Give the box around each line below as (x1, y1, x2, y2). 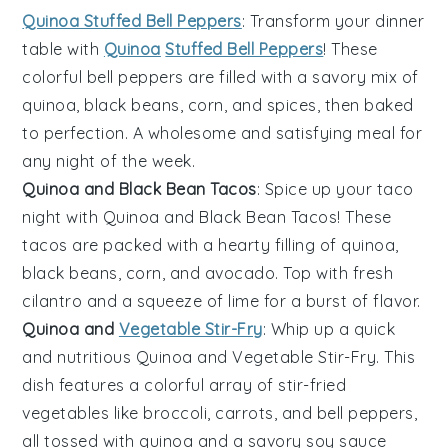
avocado (204, 262, 276, 283)
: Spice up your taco (256, 178, 414, 199)
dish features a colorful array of (22, 374, 279, 395)
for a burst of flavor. (259, 290, 421, 311)
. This (376, 346, 416, 367)
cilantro (22, 290, 83, 311)
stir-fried (278, 374, 347, 395)
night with (22, 206, 103, 227)
